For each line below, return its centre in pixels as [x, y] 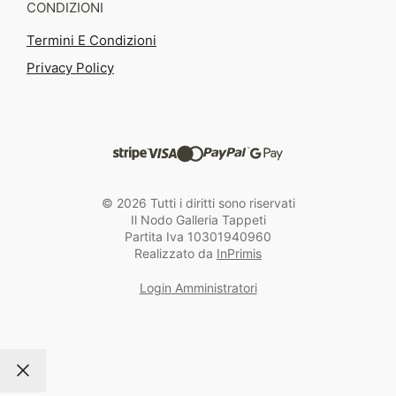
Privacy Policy [70, 68]
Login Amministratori [198, 287]
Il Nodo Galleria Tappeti [198, 219]
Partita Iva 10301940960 [198, 236]
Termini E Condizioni [91, 41]
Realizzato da [175, 253]
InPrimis [239, 253]
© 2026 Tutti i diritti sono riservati [198, 202]
